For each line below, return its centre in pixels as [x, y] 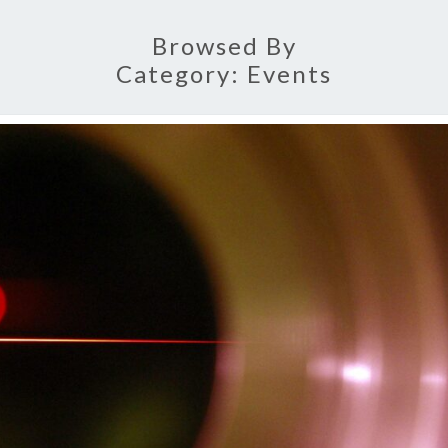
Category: [181, 73]
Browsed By [224, 45]
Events [289, 73]
